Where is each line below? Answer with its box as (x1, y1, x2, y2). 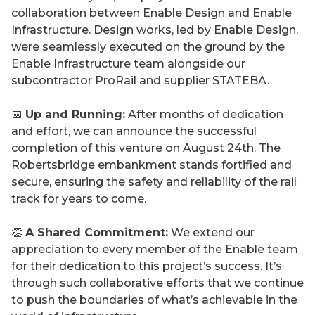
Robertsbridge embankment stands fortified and (11, 157, 292, 172)
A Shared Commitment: (25, 225, 168, 239)
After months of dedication (125, 107, 283, 121)
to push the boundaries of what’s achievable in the (11, 292, 297, 307)
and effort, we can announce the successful (11, 124, 257, 138)
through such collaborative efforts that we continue (11, 276, 304, 290)
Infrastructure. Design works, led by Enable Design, (11, 22, 298, 37)
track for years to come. (11, 191, 146, 205)
